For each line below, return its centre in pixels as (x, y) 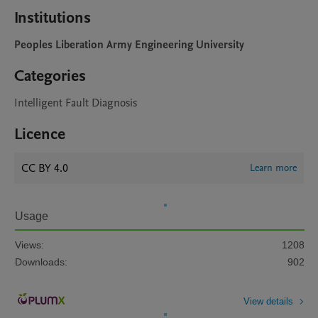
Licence (40, 134)
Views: (29, 245)
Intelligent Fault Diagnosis (76, 103)
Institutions (53, 18)
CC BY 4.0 (45, 168)
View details (268, 301)
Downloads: (41, 262)
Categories (50, 76)
